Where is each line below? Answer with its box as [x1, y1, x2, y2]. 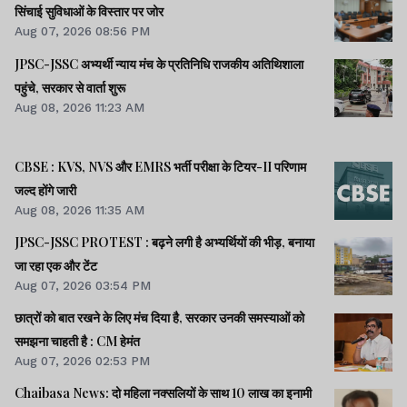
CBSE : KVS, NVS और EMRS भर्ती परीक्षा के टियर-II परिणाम [15, 157, 57, 175]
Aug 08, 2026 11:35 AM [15, 202, 144, 217]
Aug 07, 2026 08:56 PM [15, 24, 150, 39]
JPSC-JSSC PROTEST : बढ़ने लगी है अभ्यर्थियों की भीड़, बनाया [15, 233, 314, 251]
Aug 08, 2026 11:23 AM [15, 99, 144, 114]
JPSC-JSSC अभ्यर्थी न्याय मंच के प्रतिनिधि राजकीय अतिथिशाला [15, 55, 303, 73]
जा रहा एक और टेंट [15, 256, 97, 274]
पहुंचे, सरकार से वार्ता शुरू [15, 78, 125, 96]
